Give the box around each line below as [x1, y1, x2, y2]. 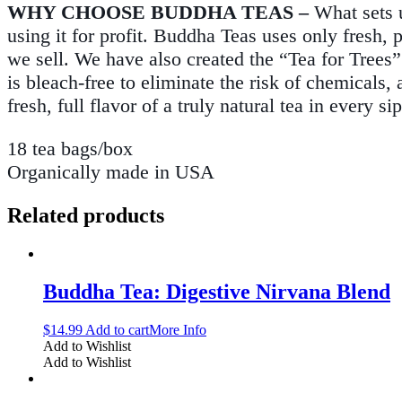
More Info [149, 321, 206, 337]
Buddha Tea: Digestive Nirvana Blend [43, 280, 390, 304]
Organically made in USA [7, 161, 214, 184]
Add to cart [85, 321, 149, 337]
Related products [7, 204, 164, 228]
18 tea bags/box [7, 137, 133, 161]
